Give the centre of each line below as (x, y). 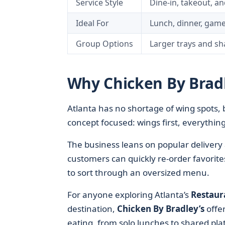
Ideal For (92, 23)
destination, (92, 209)
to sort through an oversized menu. (138, 173)
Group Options (104, 44)
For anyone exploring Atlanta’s (129, 195)
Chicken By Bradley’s (160, 209)
